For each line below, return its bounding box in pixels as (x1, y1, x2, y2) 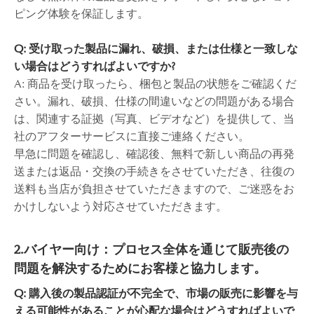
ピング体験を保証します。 (14, 6, 149, 21)
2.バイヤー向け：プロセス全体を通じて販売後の (14, 242, 289, 257)
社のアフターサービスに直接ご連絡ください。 (14, 129, 250, 144)
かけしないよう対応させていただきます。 (14, 199, 227, 214)
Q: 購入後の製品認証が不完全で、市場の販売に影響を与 (14, 286, 298, 301)
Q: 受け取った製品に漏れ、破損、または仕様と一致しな (14, 41, 298, 56)
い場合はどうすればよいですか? (14, 59, 175, 74)
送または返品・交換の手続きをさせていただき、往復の (14, 164, 294, 179)
